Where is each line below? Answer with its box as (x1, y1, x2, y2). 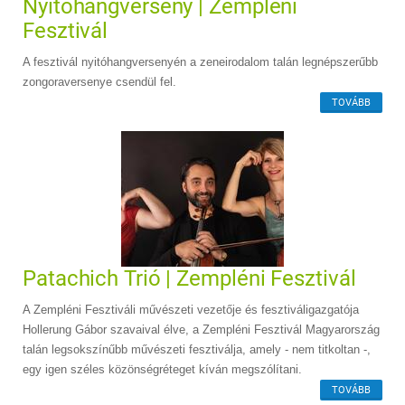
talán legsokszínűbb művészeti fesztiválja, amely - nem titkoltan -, (23, 342, 371, 356)
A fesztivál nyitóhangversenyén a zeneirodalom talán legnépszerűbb (23, 54, 378, 69)
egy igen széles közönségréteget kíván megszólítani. (23, 362, 302, 376)
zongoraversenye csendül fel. (23, 74, 176, 89)
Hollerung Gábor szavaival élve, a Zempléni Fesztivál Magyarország (23, 322, 380, 336)
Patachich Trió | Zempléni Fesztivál (23, 265, 356, 291)
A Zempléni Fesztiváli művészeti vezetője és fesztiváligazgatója (23, 302, 359, 316)
